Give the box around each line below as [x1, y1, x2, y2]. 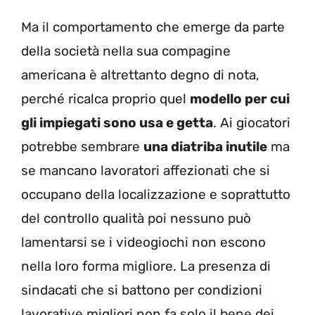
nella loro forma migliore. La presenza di [21, 258, 271, 275]
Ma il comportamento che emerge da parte [21, 19, 285, 36]
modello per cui [190, 91, 290, 108]
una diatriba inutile [143, 139, 267, 155]
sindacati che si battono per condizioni [21, 282, 262, 299]
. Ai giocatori [213, 115, 290, 131]
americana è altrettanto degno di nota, [21, 67, 259, 84]
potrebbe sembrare [21, 139, 143, 155]
